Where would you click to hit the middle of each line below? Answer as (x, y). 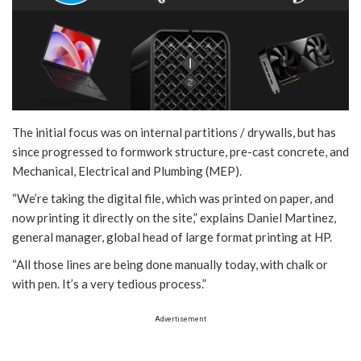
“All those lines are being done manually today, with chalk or (170, 265)
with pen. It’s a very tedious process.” (109, 284)
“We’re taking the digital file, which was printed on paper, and (173, 199)
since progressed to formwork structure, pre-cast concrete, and (180, 152)
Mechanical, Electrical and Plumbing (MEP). (127, 171)
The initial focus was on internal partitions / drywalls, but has (174, 133)
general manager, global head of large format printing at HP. (172, 237)
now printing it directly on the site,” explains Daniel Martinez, (174, 218)
